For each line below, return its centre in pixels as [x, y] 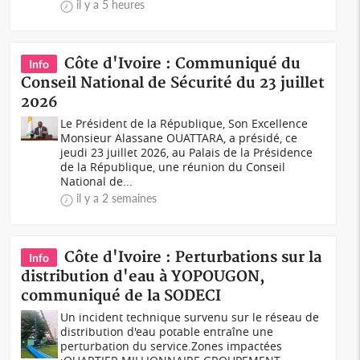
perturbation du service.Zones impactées [172, 346]
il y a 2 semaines [117, 198]
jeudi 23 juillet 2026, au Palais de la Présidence [187, 152]
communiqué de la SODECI [121, 296]
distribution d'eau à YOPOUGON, [143, 277]
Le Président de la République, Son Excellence [184, 123]
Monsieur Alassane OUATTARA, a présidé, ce [179, 138]
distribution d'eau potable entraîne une [167, 331]
